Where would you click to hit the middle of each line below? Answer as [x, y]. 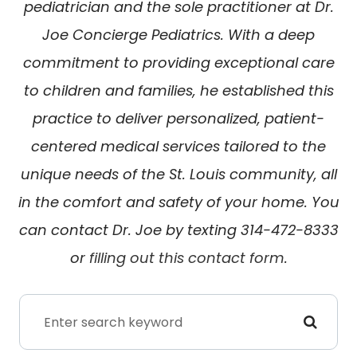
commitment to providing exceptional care [178, 63]
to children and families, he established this [178, 91]
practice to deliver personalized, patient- [178, 119]
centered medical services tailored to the [178, 147]
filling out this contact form [186, 258]
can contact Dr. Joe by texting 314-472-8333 [178, 230]
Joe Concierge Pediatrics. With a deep [178, 35]
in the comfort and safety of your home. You [178, 202]
